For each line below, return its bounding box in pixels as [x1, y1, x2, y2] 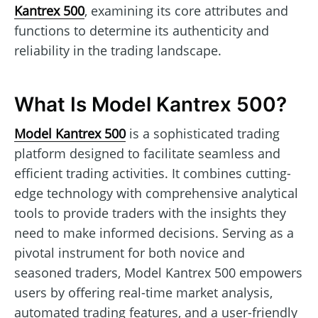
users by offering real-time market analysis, [14, 283, 273, 301]
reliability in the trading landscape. [14, 41, 221, 59]
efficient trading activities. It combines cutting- [14, 164, 291, 182]
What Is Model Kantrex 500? [14, 92, 287, 117]
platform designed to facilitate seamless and [14, 144, 280, 162]
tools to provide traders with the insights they [14, 204, 286, 221]
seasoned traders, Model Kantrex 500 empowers [14, 263, 302, 281]
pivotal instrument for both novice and [14, 243, 245, 261]
